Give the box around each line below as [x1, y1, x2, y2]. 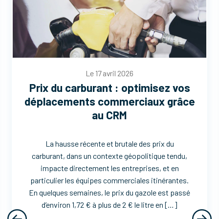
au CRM [92, 108, 128, 122]
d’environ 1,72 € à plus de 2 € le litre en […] [42, 199, 178, 209]
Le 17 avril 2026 [86, 68, 134, 78]
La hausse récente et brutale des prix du [45, 138, 174, 148]
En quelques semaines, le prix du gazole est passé [29, 187, 191, 197]
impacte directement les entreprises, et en [40, 163, 179, 173]
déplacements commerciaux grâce [24, 94, 195, 108]
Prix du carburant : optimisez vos [29, 80, 190, 94]
